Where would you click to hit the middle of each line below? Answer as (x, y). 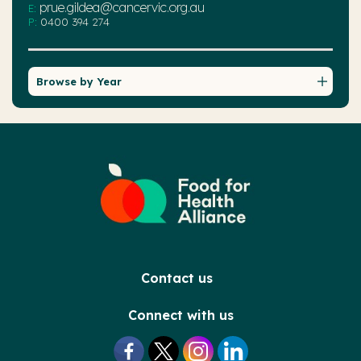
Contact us (176, 278)
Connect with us (180, 315)
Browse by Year (79, 81)
